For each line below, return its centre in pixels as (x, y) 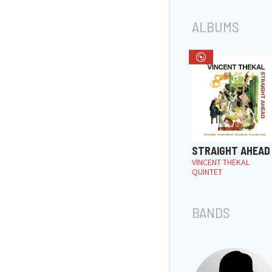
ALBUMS (216, 26)
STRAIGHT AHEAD (231, 150)
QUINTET (207, 172)
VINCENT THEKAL (221, 162)
